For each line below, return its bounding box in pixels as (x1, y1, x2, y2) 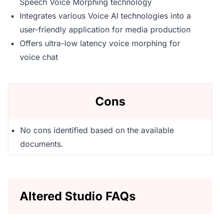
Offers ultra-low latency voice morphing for (20, 38, 180, 48)
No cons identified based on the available (20, 125, 174, 135)
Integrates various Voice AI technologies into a (20, 11, 191, 21)
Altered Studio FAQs (20, 189, 136, 203)
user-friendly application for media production (20, 25, 191, 34)
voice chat (20, 52, 58, 62)
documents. (20, 139, 63, 149)
